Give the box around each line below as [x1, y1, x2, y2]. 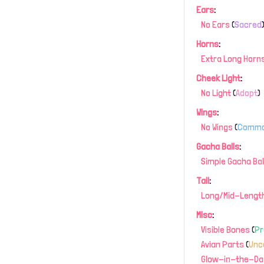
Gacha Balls [196, 141, 240, 152]
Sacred [235, 19, 262, 30]
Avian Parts [201, 239, 245, 250]
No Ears [201, 19, 230, 30]
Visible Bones [201, 224, 250, 235]
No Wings [201, 121, 233, 133]
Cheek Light [196, 72, 241, 84]
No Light [201, 87, 232, 98]
